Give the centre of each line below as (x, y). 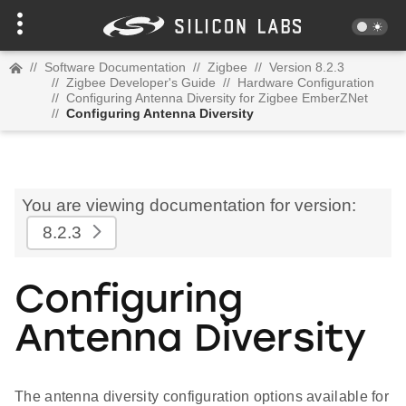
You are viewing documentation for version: (189, 205)
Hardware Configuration (306, 82)
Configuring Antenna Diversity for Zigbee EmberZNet (217, 98)
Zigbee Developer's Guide (141, 82)
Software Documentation (115, 67)
